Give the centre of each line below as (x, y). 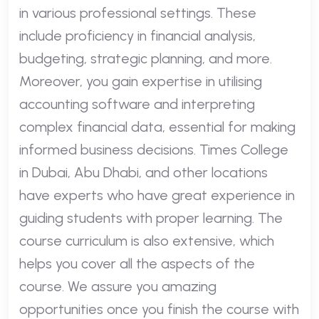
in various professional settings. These (138, 12)
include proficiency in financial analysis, (137, 35)
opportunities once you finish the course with (159, 309)
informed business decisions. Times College (154, 149)
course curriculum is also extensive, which (147, 240)
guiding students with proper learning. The (151, 218)
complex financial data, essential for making (157, 126)
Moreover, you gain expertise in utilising (141, 81)
